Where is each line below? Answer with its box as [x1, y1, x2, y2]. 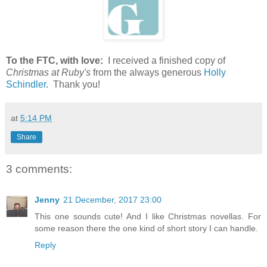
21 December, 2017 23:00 [63, 195, 162, 205]
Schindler [6, 79, 46, 89]
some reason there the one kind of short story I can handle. [35, 223, 258, 234]
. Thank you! [46, 79, 100, 89]
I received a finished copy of [105, 55, 225, 66]
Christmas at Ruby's [6, 67, 91, 77]
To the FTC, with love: [6, 55, 105, 66]
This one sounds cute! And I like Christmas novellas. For [35, 212, 261, 222]
